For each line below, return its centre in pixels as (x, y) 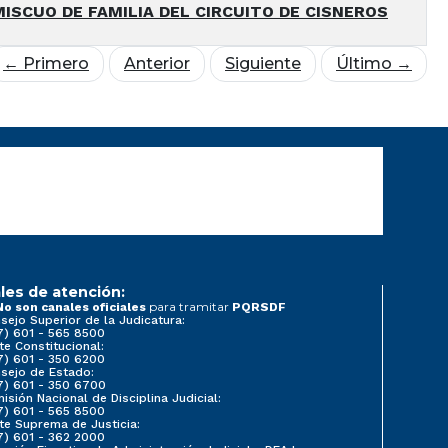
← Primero (46, 64)
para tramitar (190, 307)
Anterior (157, 64)
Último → (374, 64)
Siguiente (263, 64)
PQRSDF (258, 307)
